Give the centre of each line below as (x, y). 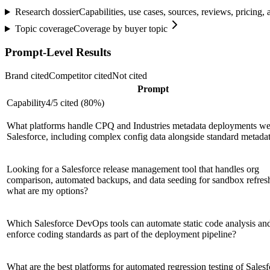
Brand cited (27, 75)
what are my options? (47, 190)
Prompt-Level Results (58, 52)
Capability (26, 102)
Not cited (130, 75)
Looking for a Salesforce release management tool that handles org (133, 169)
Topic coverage (44, 29)
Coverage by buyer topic (120, 29)
